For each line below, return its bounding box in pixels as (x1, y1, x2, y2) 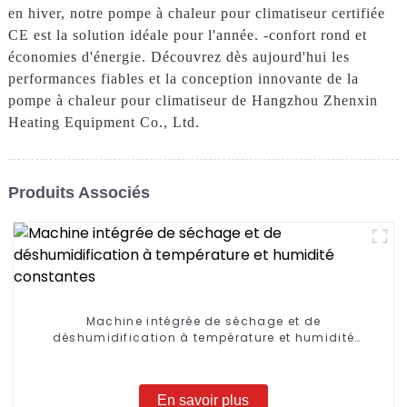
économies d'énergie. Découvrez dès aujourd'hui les (7, 49, 350, 65)
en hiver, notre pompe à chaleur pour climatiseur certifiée (7, 5, 385, 22)
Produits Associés (7, 183, 150, 202)
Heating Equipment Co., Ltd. (7, 114, 200, 131)
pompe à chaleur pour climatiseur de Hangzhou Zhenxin (7, 93, 378, 109)
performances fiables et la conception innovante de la (7, 71, 359, 87)
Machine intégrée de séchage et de (85, 313, 322, 330)
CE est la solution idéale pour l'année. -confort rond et (7, 27, 367, 44)
